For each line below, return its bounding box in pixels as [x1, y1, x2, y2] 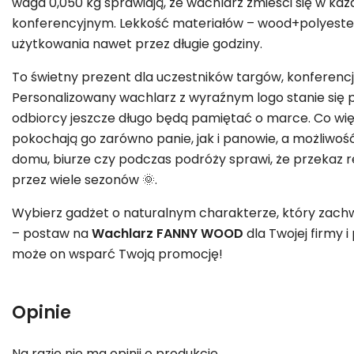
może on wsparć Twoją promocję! [12, 244, 223, 263]
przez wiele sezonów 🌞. [12, 170, 157, 189]
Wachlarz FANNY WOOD [92, 224, 243, 243]
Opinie [12, 299, 71, 325]
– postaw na [12, 224, 92, 243]
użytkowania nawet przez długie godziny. [12, 34, 262, 53]
